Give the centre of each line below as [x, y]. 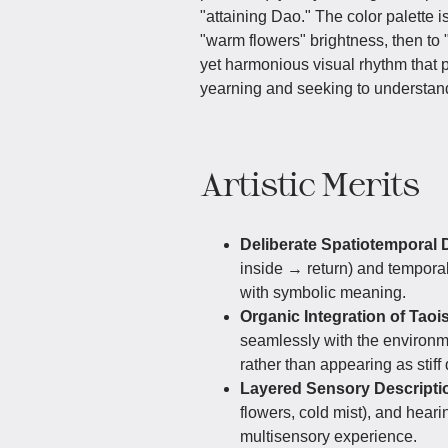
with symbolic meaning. [323, 292]
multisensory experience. [328, 436]
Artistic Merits [309, 182]
